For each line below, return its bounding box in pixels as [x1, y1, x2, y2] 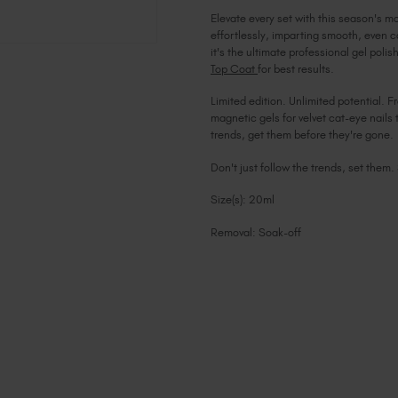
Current [211, 281, 261, 295]
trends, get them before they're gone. [211, 128, 394, 142]
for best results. [258, 61, 334, 76]
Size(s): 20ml [211, 193, 275, 207]
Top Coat [211, 61, 258, 76]
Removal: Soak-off [211, 225, 301, 239]
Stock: [211, 298, 253, 312]
